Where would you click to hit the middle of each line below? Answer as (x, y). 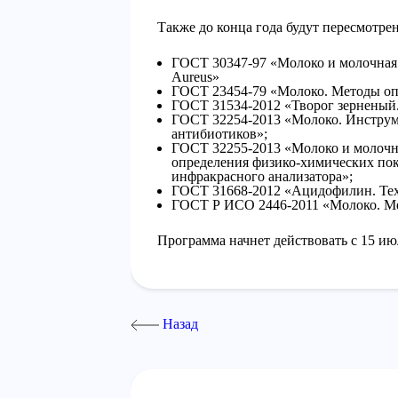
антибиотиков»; (219, 134)
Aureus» (195, 77)
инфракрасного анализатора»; (262, 176)
